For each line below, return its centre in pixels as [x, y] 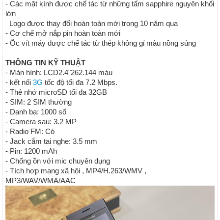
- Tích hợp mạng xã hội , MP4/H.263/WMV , [76, 171]
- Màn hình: [25, 72]
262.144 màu [92, 72]
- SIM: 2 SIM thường [39, 102]
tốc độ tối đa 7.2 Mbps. [80, 82]
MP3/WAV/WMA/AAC [42, 180]
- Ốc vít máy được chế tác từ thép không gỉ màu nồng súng [101, 43]
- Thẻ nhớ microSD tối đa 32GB [56, 92]
